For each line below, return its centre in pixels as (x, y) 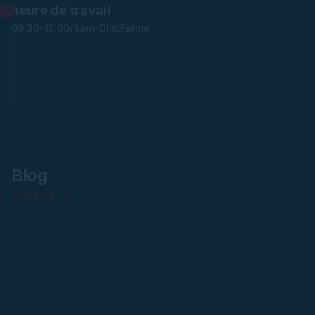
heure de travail (61, 10)
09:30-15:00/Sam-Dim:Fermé (81, 28)
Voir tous (33, 196)
